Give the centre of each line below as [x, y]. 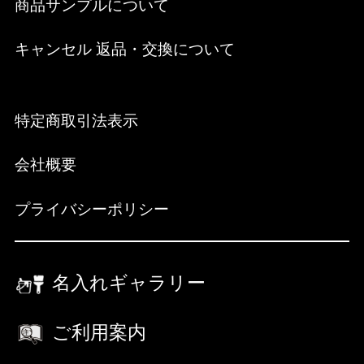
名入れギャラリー [128, 283]
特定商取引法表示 [76, 120]
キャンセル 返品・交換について [124, 50]
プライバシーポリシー [91, 210]
